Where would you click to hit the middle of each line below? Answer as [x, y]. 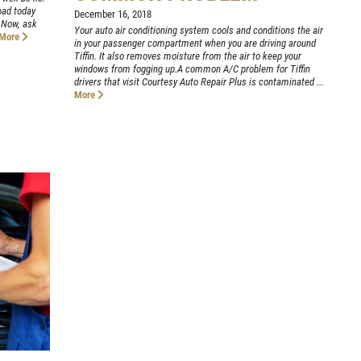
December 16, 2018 [113, 14]
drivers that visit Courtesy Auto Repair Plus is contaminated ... [199, 81]
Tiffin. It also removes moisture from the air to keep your [188, 56]
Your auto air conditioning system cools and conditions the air [199, 30]
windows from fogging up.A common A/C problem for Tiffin [193, 68]
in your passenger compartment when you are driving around [195, 43]
